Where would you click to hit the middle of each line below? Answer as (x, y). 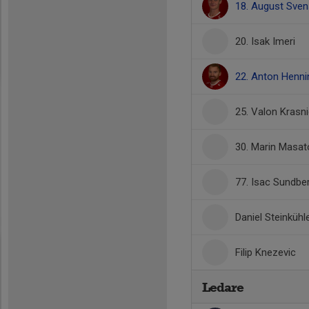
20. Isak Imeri (265, 41)
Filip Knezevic (266, 252)
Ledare (223, 287)
